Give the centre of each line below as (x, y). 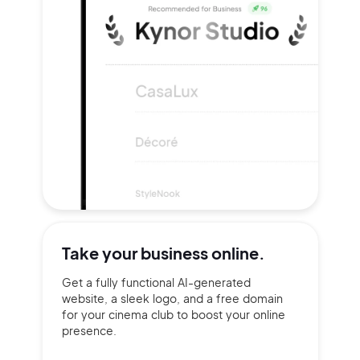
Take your (101, 253)
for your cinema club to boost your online (173, 314)
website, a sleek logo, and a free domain (172, 298)
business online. (202, 253)
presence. (89, 330)
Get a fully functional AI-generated (156, 282)
